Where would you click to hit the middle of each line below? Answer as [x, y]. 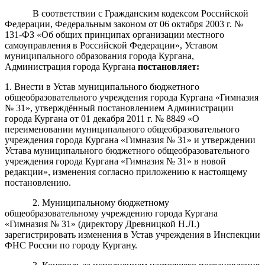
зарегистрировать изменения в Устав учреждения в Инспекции [132, 234]
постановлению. [38, 182]
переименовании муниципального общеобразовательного [122, 129]
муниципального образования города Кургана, [99, 56]
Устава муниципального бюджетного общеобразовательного [127, 150]
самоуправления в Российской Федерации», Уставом [111, 45]
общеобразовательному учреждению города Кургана [111, 213]
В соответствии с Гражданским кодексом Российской [140, 13]
